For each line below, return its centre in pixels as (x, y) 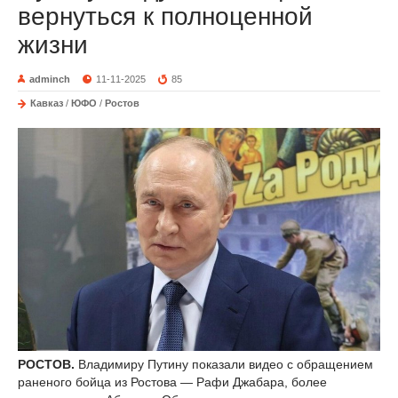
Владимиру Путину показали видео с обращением (226, 365)
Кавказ (47, 103)
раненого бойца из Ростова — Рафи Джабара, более (172, 382)
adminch (50, 79)
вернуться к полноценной (165, 16)
